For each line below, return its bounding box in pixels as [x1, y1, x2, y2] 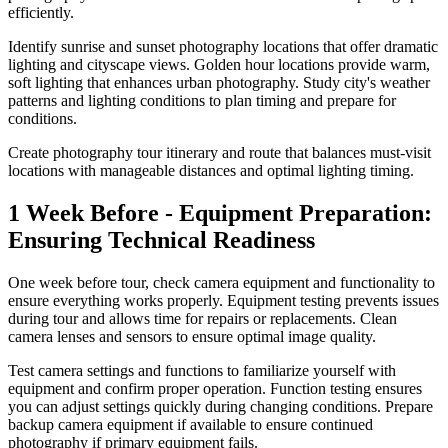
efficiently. [8, 4, 74, 22]
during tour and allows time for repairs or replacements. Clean [8, 310, 397, 328]
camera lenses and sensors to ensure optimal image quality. [8, 328, 376, 346]
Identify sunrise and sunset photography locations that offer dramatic [8, 38, 438, 56]
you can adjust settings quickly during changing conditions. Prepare [8, 398, 433, 416]
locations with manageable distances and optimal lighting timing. [8, 162, 414, 180]
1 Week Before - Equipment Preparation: [8, 200, 432, 227]
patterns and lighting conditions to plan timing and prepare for [8, 92, 396, 110]
